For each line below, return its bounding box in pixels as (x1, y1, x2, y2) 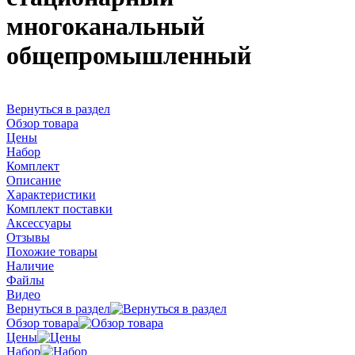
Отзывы (6, 230, 50, 244)
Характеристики (6, 187, 96, 201)
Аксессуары (6, 216, 71, 230)
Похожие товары (6, 244, 97, 258)
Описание (6, 173, 61, 187)
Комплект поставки (6, 201, 113, 216)
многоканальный (6, 12, 204, 41)
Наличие (6, 258, 54, 273)
